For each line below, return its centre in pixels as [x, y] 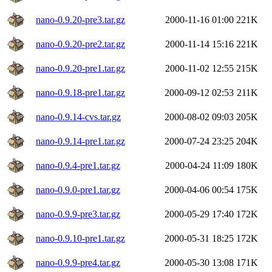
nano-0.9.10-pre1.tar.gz [80, 238]
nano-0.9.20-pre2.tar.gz [80, 44]
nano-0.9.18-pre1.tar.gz [80, 92]
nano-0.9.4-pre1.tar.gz [78, 165]
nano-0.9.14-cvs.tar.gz [78, 117]
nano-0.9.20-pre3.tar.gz [80, 19]
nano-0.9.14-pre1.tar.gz [80, 141]
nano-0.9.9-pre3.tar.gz [78, 214]
